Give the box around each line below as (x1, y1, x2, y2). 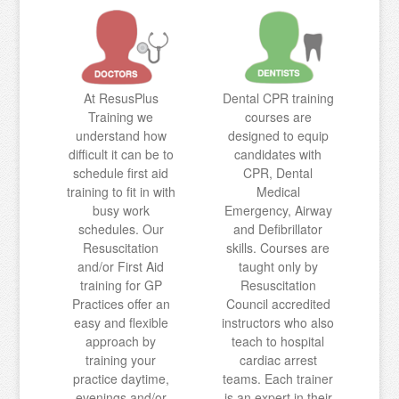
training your (85, 351, 157, 370)
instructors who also (222, 313, 335, 332)
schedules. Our (77, 220, 164, 239)
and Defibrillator (233, 220, 323, 239)
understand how (75, 126, 167, 145)
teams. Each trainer (223, 370, 334, 388)
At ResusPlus (83, 89, 159, 108)
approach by (85, 332, 157, 351)
